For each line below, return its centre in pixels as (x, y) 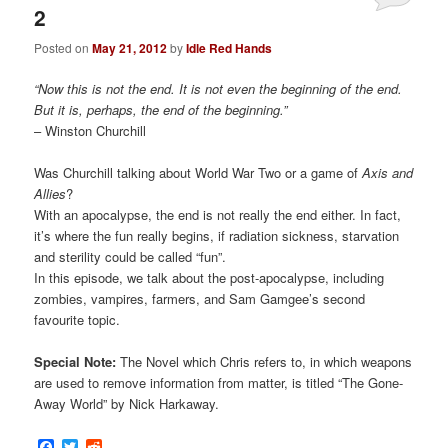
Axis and (388, 173)
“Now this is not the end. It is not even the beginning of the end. (218, 89)
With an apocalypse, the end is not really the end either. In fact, (218, 215)
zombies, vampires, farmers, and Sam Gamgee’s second (200, 299)
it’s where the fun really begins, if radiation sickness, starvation (217, 236)
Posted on (63, 48)
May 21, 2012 (130, 48)
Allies (50, 194)
